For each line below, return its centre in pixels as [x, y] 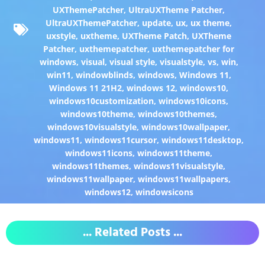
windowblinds [104, 75]
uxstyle [61, 35]
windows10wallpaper [185, 127]
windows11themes [91, 166]
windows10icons [193, 101]
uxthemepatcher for [193, 49]
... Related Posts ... [132, 232]
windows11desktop [202, 140]
